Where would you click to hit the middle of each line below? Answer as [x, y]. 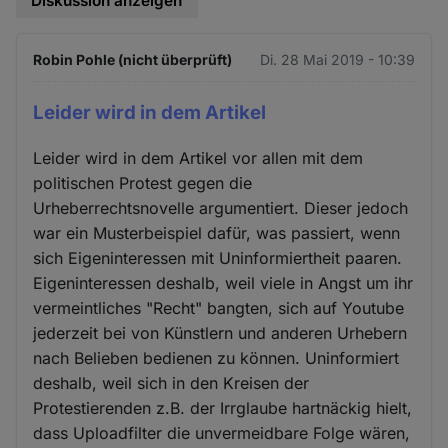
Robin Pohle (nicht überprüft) [133, 59]
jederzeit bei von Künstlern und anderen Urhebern [220, 332]
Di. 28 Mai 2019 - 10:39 [337, 59]
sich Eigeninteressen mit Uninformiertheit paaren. [218, 257]
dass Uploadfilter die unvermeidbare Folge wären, [222, 432]
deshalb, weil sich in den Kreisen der [171, 382]
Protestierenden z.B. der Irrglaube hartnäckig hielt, [223, 407]
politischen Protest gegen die [143, 182]
